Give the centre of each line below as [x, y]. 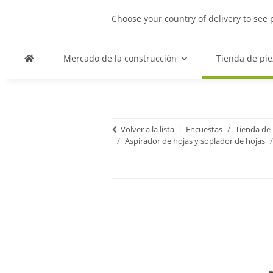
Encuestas [204, 129]
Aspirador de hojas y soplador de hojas [195, 141]
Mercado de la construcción [120, 58]
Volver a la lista [147, 129]
